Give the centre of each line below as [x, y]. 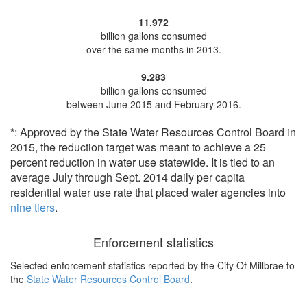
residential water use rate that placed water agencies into [148, 192]
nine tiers [33, 207]
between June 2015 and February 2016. [153, 104]
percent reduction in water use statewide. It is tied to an [143, 162]
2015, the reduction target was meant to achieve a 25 [138, 147]
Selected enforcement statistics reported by [106, 265]
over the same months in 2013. [153, 49]
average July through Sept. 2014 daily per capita [127, 177]
